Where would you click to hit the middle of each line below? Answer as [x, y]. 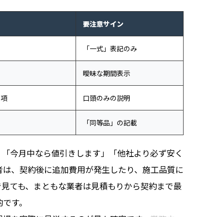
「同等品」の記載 [110, 123]
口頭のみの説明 [107, 98]
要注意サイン [103, 24]
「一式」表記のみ [110, 49]
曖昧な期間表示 [107, 73]
